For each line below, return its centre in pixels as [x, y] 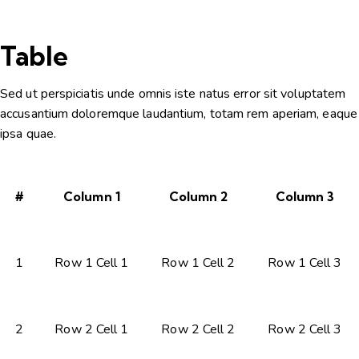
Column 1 [92, 196]
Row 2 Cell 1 [92, 329]
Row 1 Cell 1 [92, 262]
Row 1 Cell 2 [198, 262]
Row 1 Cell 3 [305, 262]
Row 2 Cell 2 [198, 329]
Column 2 [198, 196]
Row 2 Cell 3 [305, 329]
